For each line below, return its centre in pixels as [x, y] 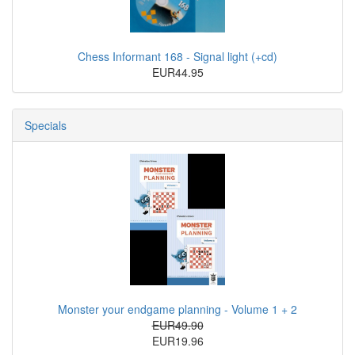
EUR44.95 [177, 72]
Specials [46, 125]
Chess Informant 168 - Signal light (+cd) [177, 56]
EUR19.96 [177, 340]
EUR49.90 [177, 324]
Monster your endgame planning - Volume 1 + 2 [177, 309]
